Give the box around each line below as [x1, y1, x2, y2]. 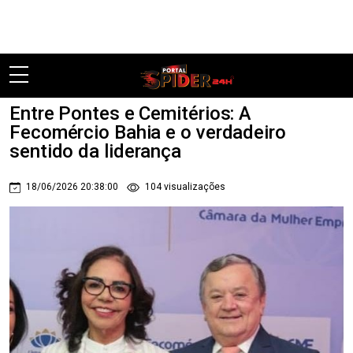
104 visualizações [143, 181, 225, 192]
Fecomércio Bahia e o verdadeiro [9, 121, 286, 143]
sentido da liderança [9, 140, 181, 162]
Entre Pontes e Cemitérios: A [9, 102, 252, 124]
